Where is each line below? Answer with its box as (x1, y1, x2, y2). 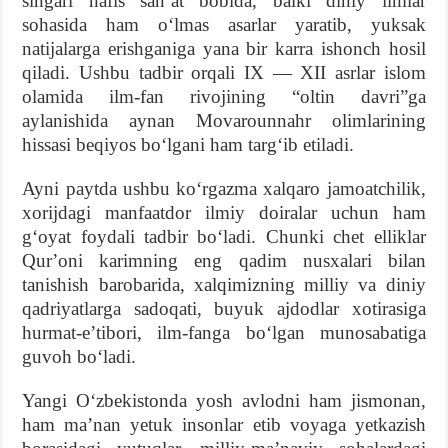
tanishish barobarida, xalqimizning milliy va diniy (22, 273, 426, 295)
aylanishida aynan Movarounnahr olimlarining (22, 109, 426, 131)
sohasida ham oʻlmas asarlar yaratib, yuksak (22, 13, 426, 35)
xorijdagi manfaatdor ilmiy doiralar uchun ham (22, 201, 426, 223)
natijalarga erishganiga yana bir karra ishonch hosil (22, 37, 426, 59)
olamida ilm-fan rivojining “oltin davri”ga (22, 85, 426, 107)
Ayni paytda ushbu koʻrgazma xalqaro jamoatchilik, (22, 177, 426, 199)
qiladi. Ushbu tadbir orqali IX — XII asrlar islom (22, 61, 426, 83)
